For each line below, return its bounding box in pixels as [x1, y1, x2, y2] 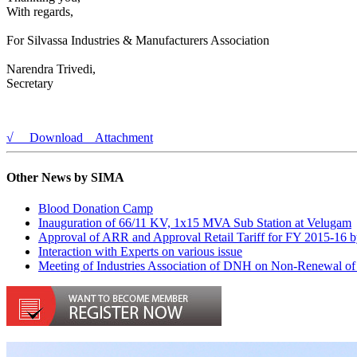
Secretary [6, 76, 53, 91]
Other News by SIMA [6, 170, 124, 184]
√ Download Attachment [6, 131, 153, 145]
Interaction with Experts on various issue [38, 244, 242, 258]
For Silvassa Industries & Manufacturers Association [6, 33, 269, 48]
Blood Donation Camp [38, 201, 153, 215]
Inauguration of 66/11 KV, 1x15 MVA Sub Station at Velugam [38, 215, 351, 229]
